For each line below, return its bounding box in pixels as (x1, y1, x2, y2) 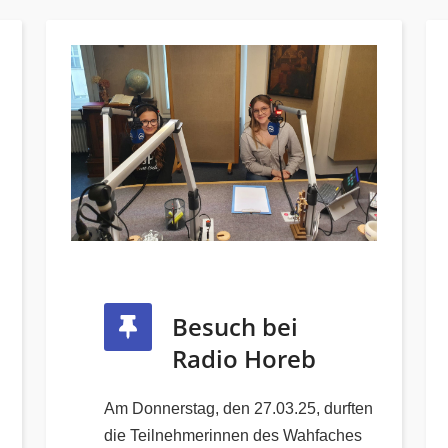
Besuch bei (172, 310, 298, 344)
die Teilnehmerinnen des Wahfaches (104, 427, 362, 445)
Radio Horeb (172, 342, 316, 376)
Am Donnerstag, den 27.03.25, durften (104, 400, 373, 418)
